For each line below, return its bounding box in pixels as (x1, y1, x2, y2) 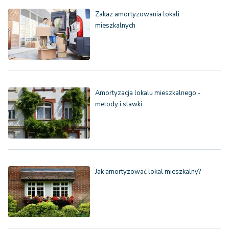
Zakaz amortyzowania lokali (95, 9, 179, 19)
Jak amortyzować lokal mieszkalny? (95, 167, 201, 176)
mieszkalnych (95, 20, 135, 30)
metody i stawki (95, 99, 142, 109)
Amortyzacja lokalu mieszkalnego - (95, 88, 201, 98)
